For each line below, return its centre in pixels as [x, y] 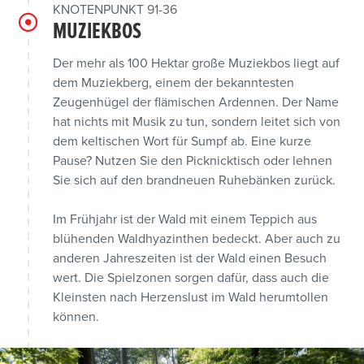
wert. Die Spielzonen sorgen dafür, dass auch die [191, 277]
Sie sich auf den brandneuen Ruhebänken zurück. [194, 180]
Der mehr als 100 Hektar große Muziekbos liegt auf [196, 63]
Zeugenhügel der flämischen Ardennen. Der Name [196, 102]
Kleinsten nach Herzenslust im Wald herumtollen [191, 297]
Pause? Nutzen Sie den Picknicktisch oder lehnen [193, 160]
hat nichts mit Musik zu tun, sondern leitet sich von [197, 121]
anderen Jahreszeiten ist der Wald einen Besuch [190, 258]
